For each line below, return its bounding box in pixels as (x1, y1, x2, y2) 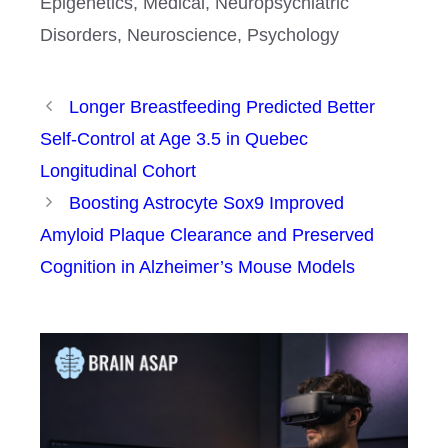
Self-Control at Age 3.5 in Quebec (40, 128, 308, 149)
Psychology (247, 24, 339, 45)
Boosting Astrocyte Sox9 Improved (68, 192, 344, 213)
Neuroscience (127, 24, 237, 45)
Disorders (40, 24, 117, 45)
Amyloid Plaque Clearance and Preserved (40, 224, 374, 245)
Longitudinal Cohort (40, 160, 196, 181)
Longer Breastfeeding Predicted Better (68, 96, 375, 117)
